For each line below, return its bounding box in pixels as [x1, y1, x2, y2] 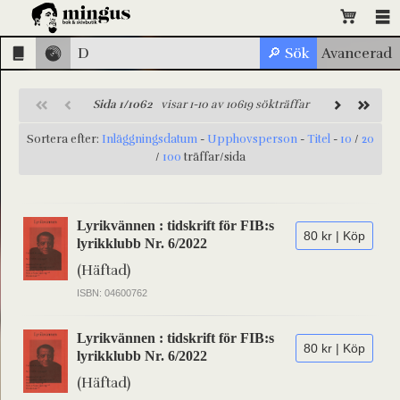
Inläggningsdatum [102, 132, 197, 146]
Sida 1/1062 [92, 97, 153, 112]
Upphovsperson [207, 132, 297, 146]
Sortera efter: [27, 132, 102, 146]
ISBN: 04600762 [77, 287, 147, 298]
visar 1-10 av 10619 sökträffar [152, 97, 309, 112]
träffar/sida [181, 150, 246, 164]
